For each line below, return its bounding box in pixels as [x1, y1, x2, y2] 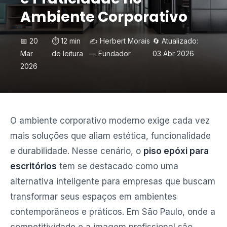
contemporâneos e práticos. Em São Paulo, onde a [10, 207, 215, 217]
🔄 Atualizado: [153, 36, 199, 45]
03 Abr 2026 [153, 49, 195, 58]
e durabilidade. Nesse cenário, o [10, 146, 143, 156]
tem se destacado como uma [57, 161, 178, 171]
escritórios [10, 161, 57, 171]
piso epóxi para [143, 146, 209, 156]
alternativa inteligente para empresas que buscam [10, 176, 215, 186]
